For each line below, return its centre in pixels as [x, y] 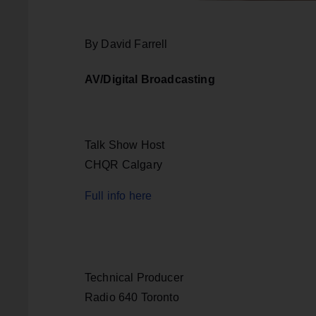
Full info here [119, 195]
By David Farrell [126, 44]
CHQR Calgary [123, 164]
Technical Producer [134, 277]
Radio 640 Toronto [132, 297]
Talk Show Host [125, 145]
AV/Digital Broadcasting [150, 79]
